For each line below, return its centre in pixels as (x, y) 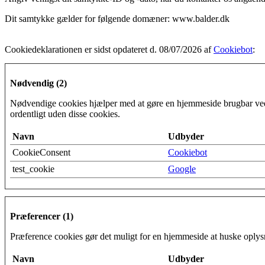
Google (182, 169)
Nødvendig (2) (38, 83)
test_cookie (33, 169)
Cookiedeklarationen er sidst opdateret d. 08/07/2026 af (109, 49)
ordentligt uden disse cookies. (65, 114)
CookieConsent (41, 152)
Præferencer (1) (42, 216)
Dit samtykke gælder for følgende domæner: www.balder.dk (117, 18)
